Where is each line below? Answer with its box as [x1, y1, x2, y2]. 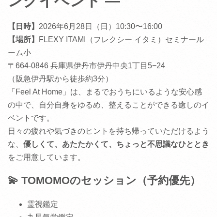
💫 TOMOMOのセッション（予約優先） [8, 174, 201, 187]
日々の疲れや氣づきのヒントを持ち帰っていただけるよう [8, 127, 209, 136]
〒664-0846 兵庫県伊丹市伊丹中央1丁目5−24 [8, 62, 165, 70]
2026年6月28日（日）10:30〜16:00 [39, 22, 162, 31]
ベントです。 [8, 114, 54, 123]
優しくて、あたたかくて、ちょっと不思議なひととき [23, 140, 209, 149]
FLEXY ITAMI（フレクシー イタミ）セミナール [39, 35, 204, 44]
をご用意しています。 [8, 153, 85, 162]
